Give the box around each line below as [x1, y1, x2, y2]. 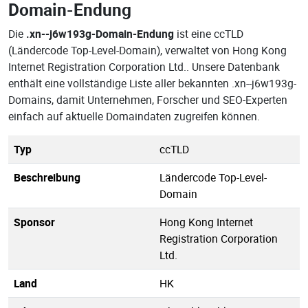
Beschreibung [14, 170, 80, 185]
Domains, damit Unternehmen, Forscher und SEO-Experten [8, 92, 287, 107]
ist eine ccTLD [174, 26, 243, 41]
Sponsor [14, 214, 55, 230]
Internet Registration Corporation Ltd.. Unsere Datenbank [8, 59, 280, 74]
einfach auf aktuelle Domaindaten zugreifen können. [8, 109, 260, 124]
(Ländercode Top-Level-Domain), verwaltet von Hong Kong [8, 43, 287, 58]
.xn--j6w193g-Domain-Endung [26, 26, 174, 41]
